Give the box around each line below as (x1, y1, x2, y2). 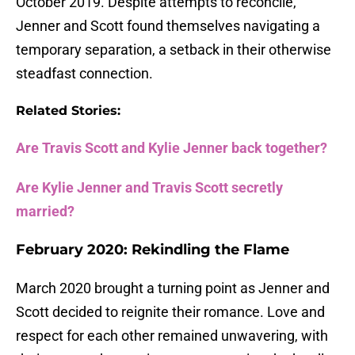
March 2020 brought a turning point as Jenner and (16, 280, 330, 297)
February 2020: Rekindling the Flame (16, 241, 289, 259)
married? (16, 203, 74, 220)
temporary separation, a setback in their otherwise (16, 41, 331, 59)
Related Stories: (16, 103, 120, 119)
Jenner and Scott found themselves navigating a (16, 17, 320, 35)
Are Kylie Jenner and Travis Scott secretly (16, 179, 283, 197)
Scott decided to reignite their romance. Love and (16, 303, 325, 321)
